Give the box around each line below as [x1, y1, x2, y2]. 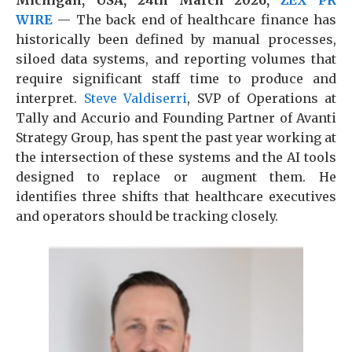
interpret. [16, 90, 84, 106]
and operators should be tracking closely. [16, 208, 278, 224]
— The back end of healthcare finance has [53, 12, 336, 27]
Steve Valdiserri [83, 90, 187, 106]
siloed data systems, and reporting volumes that [16, 51, 336, 67]
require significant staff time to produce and [16, 71, 336, 86]
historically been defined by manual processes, [16, 31, 336, 47]
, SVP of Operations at [187, 90, 336, 106]
